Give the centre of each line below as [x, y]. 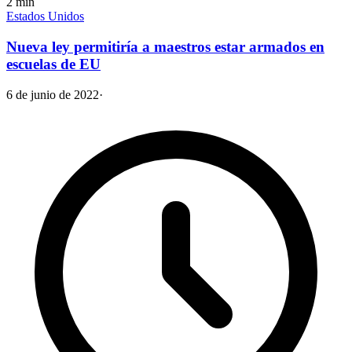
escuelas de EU [53, 64]
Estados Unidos [45, 16]
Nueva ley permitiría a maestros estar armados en [165, 46]
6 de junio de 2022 [53, 94]
